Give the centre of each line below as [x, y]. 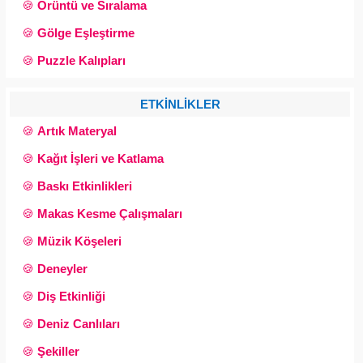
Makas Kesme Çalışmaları [110, 214]
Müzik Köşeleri [79, 241]
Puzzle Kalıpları [81, 60]
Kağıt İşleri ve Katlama [100, 158]
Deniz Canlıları [79, 324]
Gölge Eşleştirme [86, 33]
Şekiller [58, 351]
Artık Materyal [77, 131]
